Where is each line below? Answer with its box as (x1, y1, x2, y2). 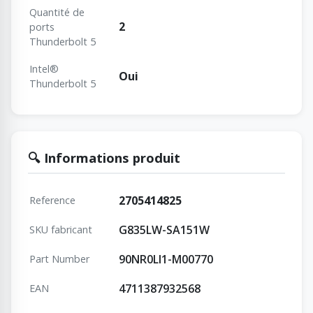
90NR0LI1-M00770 (119, 252, 213, 268)
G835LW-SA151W (119, 222, 210, 238)
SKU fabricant (29, 223, 92, 237)
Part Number (29, 252, 89, 266)
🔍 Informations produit (28, 149, 180, 167)
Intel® (29, 62, 59, 76)
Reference (29, 194, 75, 208)
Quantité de (29, 6, 85, 20)
